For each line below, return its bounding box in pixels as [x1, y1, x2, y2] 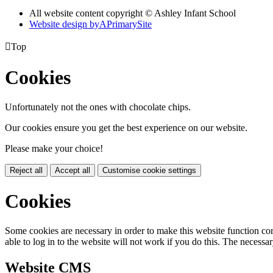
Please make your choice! [5, 143, 103, 154]
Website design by [29, 19, 99, 30]
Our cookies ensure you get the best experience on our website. [5, 122, 247, 133]
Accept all [55, 166, 90, 175]
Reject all [10, 166, 43, 175]
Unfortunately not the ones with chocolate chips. [5, 102, 191, 113]
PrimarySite [107, 19, 152, 30]
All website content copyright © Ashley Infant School [29, 8, 236, 19]
